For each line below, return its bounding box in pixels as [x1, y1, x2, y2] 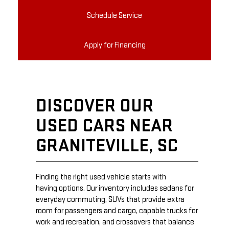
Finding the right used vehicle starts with [36, 172, 166, 182]
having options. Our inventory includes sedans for [36, 184, 194, 194]
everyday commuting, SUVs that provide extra [36, 195, 185, 205]
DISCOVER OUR [36, 95, 153, 118]
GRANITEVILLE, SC [36, 135, 178, 157]
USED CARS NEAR [36, 115, 173, 138]
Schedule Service [87, 11, 142, 21]
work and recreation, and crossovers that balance [36, 217, 194, 227]
